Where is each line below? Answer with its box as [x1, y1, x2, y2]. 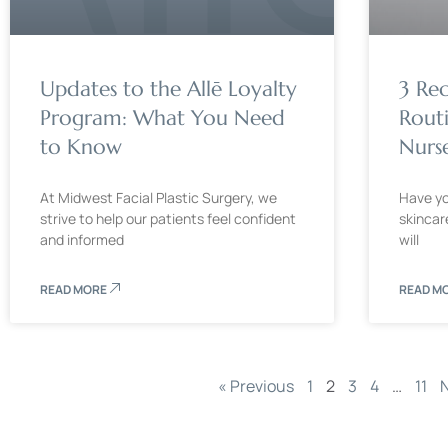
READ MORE [40, 280, 109, 298]
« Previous [217, 374, 294, 397]
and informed [40, 229, 124, 249]
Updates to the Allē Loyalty [40, 75, 297, 102]
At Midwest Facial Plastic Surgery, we [40, 187, 277, 207]
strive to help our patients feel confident [40, 208, 296, 228]
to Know [40, 133, 122, 160]
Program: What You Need [40, 104, 285, 131]
